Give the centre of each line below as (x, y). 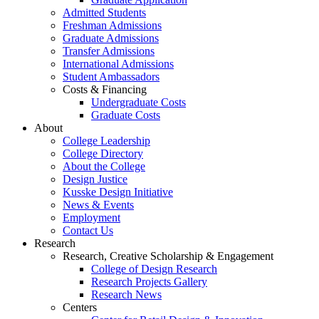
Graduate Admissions (111, 38)
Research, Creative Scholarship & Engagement (168, 256)
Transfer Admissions (109, 51)
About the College (104, 167)
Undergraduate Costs (138, 103)
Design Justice (95, 179)
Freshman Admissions (112, 26)
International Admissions (118, 64)
